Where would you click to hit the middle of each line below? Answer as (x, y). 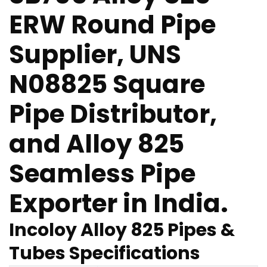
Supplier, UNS (95, 54)
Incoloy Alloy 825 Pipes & (122, 230)
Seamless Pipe (102, 173)
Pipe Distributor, (113, 114)
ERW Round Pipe (112, 24)
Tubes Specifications (105, 253)
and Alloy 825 (97, 144)
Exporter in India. (119, 203)
